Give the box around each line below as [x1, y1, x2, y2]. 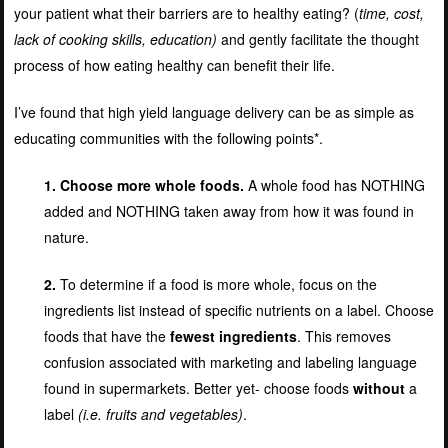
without [352, 377, 405, 398]
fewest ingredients [169, 325, 297, 346]
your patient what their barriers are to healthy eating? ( [13, 2, 359, 23]
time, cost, [358, 2, 424, 23]
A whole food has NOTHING [247, 174, 425, 195]
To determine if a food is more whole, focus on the [55, 273, 377, 294]
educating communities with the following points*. [13, 127, 323, 148]
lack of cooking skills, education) [13, 28, 221, 49]
